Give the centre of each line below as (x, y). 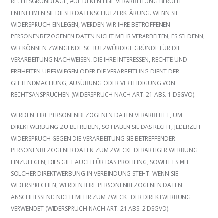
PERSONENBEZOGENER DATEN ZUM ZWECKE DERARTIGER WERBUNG (104, 150)
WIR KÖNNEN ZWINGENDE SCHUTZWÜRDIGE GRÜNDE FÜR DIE (96, 48)
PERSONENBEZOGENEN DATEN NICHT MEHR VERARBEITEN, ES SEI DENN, (108, 36)
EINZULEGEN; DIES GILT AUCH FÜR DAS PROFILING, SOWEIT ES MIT (100, 162)
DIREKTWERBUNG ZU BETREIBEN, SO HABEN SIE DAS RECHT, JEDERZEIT (106, 127)
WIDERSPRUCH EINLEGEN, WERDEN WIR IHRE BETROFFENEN (91, 25)
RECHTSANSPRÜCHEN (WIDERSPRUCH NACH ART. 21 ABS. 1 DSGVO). (103, 95)
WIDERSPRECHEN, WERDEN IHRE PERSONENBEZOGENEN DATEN (97, 185)
